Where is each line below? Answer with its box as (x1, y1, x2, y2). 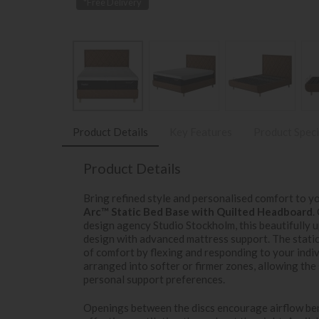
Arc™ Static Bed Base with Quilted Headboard (83, 204, 313, 218)
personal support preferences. (83, 272, 225, 286)
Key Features (169, 125, 232, 138)
